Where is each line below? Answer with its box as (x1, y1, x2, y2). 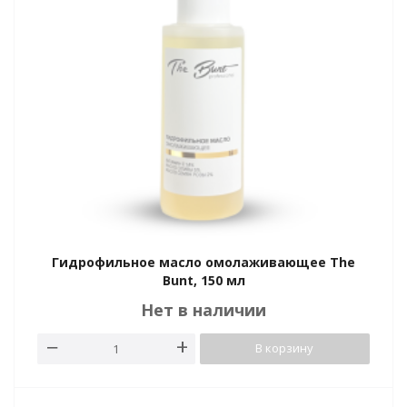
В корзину (255, 340, 314, 356)
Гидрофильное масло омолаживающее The (52, 253, 355, 271)
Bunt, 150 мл (162, 272, 245, 289)
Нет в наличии (141, 299, 266, 321)
